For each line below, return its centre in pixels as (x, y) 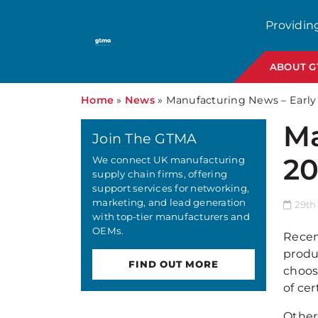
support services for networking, (171, 188)
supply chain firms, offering (160, 174)
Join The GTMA (145, 138)
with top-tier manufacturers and (171, 216)
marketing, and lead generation (169, 202)
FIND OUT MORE (174, 264)
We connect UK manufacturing (169, 160)
